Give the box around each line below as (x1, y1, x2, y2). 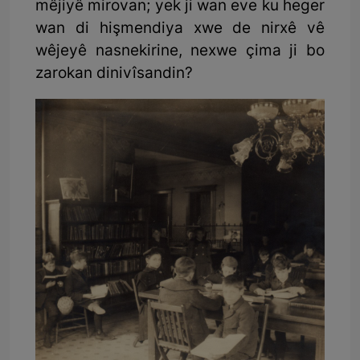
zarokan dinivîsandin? (35, 64, 193, 85)
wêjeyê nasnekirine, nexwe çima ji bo (35, 42, 325, 63)
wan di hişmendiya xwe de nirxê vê (35, 19, 325, 40)
